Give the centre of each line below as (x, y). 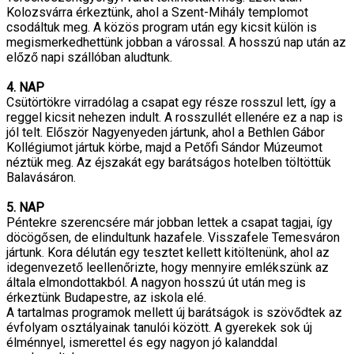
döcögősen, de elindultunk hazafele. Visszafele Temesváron (173, 237)
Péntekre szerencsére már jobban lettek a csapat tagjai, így (169, 222)
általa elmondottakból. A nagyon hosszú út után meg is (156, 282)
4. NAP (25, 87)
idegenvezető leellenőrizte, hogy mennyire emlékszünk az (168, 267)
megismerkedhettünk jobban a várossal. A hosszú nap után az (176, 42)
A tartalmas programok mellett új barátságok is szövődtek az (174, 313)
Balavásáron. (41, 177)
